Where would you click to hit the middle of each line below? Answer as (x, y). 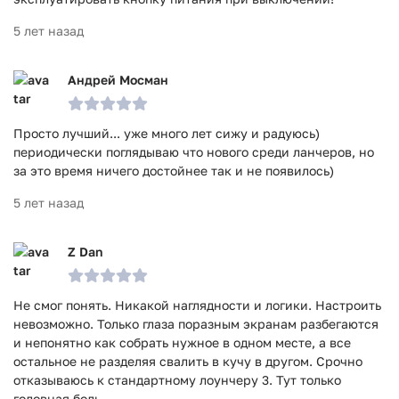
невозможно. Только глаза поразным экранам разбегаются (196, 324)
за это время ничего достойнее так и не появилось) (174, 171)
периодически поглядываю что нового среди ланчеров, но (194, 152)
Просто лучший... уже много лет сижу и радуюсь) (167, 133)
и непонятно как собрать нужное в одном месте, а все (182, 342)
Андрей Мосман (118, 80)
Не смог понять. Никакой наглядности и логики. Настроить (197, 305)
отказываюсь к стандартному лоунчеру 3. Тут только (177, 380)
